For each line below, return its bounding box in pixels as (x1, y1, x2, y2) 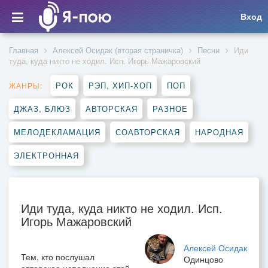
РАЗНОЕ (153, 103, 188, 114)
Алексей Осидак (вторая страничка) (53, 44, 183, 56)
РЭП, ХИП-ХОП (89, 80, 152, 91)
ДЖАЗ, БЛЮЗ (14, 103, 71, 114)
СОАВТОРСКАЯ (115, 126, 180, 138)
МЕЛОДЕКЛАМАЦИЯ (14, 126, 100, 138)
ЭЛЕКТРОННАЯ (14, 150, 79, 161)
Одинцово (184, 253, 223, 265)
